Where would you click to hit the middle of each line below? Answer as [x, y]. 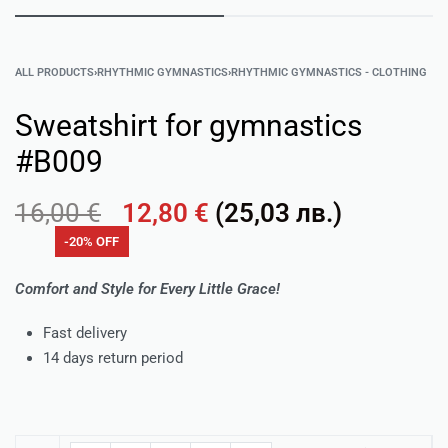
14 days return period [113, 358]
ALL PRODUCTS [54, 72]
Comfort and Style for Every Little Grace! [147, 289]
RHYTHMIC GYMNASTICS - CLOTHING [329, 72]
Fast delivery [85, 333]
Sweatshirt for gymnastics [188, 125]
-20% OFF [92, 241]
